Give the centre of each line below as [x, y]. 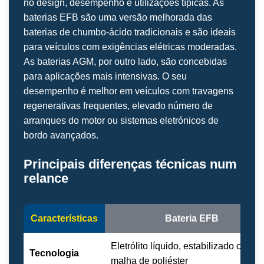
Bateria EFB [192, 219]
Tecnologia [54, 253]
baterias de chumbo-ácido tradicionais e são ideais [130, 32]
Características [64, 219]
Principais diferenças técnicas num [130, 164]
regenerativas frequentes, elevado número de [118, 106]
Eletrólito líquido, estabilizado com [182, 246]
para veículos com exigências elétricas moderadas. [130, 47]
